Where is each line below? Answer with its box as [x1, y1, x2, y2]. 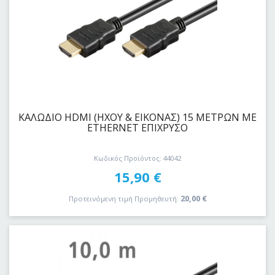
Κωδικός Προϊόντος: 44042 [93, 153, 182, 163]
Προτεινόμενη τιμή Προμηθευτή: [68, 193, 179, 203]
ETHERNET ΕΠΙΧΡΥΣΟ [87, 120, 188, 134]
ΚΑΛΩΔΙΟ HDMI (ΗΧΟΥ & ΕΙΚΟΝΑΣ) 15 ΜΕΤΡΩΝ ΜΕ [18, 110, 257, 124]
